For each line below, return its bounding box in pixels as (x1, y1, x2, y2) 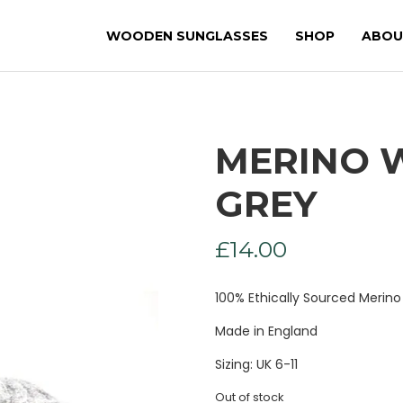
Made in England (215, 322, 318, 340)
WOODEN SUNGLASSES (106, 27, 268, 44)
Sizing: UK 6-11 (215, 355, 298, 373)
